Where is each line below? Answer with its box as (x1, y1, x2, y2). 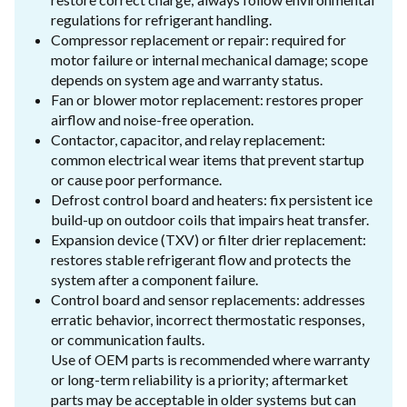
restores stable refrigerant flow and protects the (51, 250, 351, 268)
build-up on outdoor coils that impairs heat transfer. (51, 210, 369, 228)
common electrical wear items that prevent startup (51, 150, 364, 168)
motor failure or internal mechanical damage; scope (51, 50, 368, 68)
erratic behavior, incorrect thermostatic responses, (51, 310, 364, 328)
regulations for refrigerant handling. (51, 10, 272, 28)
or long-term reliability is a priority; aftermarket (51, 370, 348, 388)
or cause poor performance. (51, 170, 222, 188)
